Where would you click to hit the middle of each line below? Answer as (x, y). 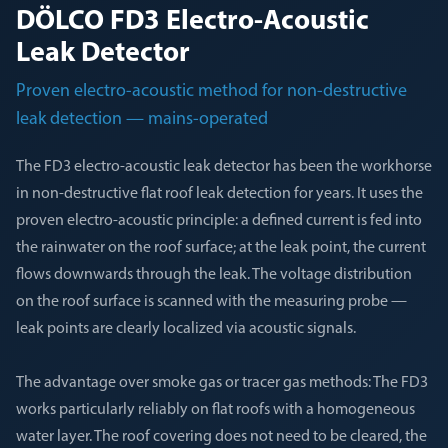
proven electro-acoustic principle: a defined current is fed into (219, 221)
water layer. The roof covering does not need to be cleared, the (221, 437)
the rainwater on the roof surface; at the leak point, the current (221, 248)
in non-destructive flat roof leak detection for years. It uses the (219, 194)
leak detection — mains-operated (142, 119)
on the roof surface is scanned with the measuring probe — (211, 302)
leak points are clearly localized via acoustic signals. (186, 329)
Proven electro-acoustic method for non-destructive (211, 91)
